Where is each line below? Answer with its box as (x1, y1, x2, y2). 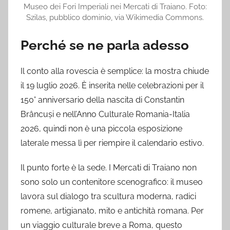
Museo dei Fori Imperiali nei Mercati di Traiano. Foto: (23, 2, 207, 11)
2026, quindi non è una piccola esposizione (21, 124, 182, 134)
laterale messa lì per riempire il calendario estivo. (21, 138, 204, 148)
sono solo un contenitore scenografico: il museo (21, 177, 203, 187)
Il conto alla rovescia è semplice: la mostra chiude (21, 66, 209, 76)
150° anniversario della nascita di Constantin (21, 95, 184, 105)
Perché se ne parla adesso (21, 37, 189, 53)
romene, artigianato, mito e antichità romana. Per (21, 206, 204, 216)
